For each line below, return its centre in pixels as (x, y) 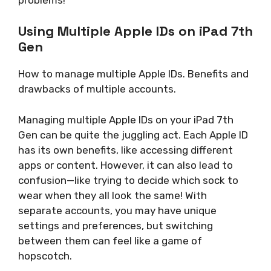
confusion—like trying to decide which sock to (128, 180)
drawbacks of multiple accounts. (97, 89)
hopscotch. (45, 256)
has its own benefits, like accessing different (126, 150)
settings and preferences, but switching (116, 225)
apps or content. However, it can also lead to (126, 165)
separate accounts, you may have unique (117, 210)
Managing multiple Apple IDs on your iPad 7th (126, 119)
